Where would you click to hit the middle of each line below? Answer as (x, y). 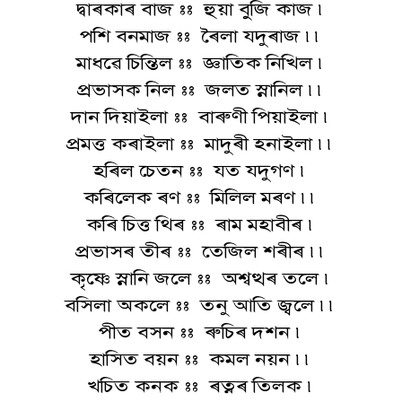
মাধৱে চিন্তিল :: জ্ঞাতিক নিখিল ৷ (201, 63)
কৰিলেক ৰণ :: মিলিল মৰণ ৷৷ (201, 197)
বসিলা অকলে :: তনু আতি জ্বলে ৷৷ (201, 305)
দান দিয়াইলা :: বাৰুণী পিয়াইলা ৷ (201, 117)
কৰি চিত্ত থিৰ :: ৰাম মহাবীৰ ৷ (201, 224)
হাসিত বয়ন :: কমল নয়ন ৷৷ (201, 359)
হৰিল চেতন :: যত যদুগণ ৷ (201, 170)
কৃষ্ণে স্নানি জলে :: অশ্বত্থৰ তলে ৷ (201, 278)
